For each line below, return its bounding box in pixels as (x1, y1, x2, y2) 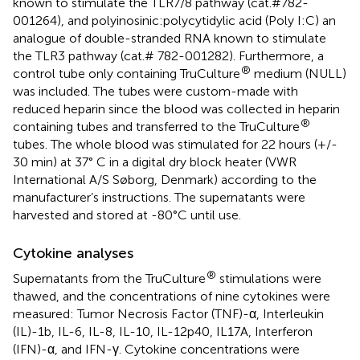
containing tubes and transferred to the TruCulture (13, 118, 300, 134)
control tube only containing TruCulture (13, 65, 240, 81)
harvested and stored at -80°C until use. (13, 207, 241, 223)
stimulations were (216, 270, 321, 286)
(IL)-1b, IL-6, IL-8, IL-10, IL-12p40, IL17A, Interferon (13, 323, 313, 339)
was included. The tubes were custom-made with (13, 83, 298, 99)
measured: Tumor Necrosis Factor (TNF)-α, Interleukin (13, 305, 324, 321)
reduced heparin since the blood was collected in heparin (13, 100, 340, 117)
